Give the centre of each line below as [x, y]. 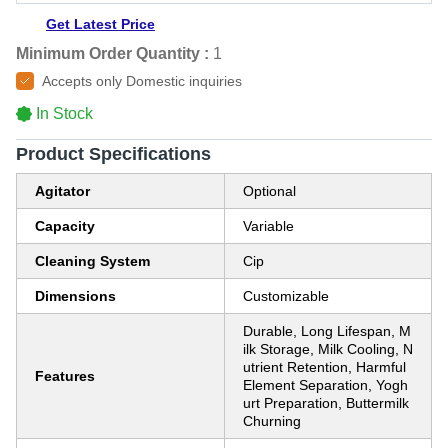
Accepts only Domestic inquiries [142, 81]
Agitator [62, 191]
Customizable [286, 296]
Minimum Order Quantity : [112, 53]
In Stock [64, 113]
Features [65, 376]
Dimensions [75, 296]
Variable [268, 226]
